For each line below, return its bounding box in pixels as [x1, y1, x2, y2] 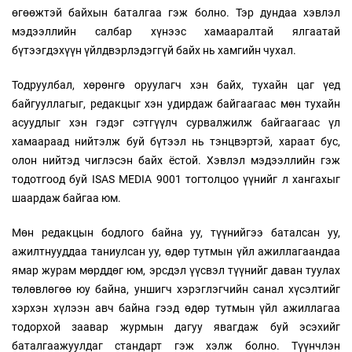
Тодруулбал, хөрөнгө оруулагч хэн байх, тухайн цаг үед [12, 79, 340, 92]
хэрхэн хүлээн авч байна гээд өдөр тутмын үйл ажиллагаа [12, 302, 340, 315]
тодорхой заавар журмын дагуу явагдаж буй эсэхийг [12, 321, 340, 334]
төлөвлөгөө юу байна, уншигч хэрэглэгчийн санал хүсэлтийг [12, 283, 340, 296]
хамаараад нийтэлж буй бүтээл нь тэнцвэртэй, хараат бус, [12, 135, 340, 148]
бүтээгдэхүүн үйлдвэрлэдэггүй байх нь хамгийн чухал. [12, 44, 296, 57]
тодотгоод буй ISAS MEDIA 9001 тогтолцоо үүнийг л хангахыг [12, 173, 340, 186]
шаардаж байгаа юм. [12, 192, 121, 205]
